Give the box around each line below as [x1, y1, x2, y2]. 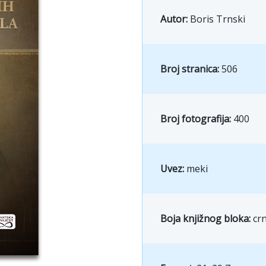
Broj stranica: [160, 62, 221, 75]
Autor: [160, 12, 190, 26]
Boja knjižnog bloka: [160, 211, 253, 225]
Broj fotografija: [160, 112, 233, 125]
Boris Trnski [190, 12, 245, 26]
